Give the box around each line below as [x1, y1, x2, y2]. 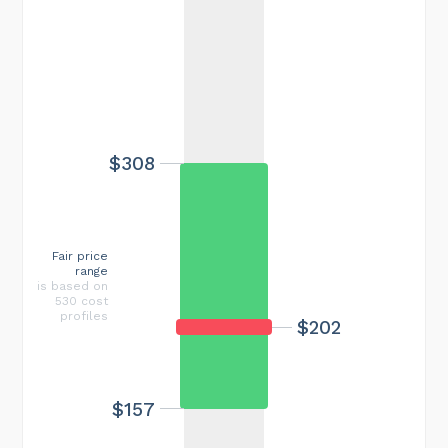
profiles [60, 308, 108, 323]
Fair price [52, 248, 108, 263]
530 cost [55, 293, 108, 308]
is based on [37, 278, 108, 293]
